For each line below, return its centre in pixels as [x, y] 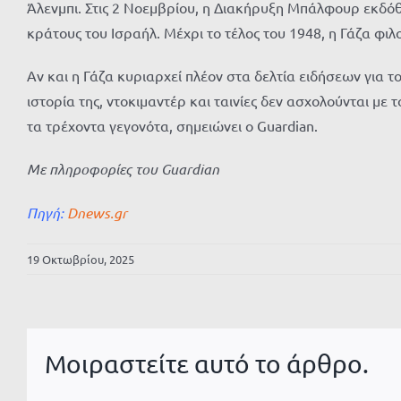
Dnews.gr [97, 213]
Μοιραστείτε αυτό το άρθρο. [207, 364]
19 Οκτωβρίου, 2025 [81, 259]
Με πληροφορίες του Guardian [123, 169]
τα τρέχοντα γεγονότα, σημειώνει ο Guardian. [172, 125]
